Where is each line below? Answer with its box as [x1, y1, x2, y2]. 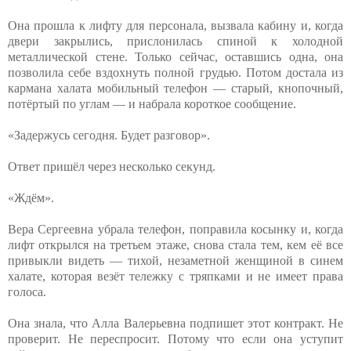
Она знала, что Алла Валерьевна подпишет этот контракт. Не [8, 316, 343, 330]
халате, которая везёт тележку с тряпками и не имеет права [8, 269, 343, 283]
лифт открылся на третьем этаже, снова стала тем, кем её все [8, 237, 343, 251]
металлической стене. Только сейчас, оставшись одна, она [8, 49, 343, 63]
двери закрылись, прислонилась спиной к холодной [8, 34, 343, 48]
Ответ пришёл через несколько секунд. [8, 159, 215, 173]
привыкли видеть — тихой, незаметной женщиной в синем [8, 253, 343, 267]
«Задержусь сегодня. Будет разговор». [8, 128, 210, 142]
